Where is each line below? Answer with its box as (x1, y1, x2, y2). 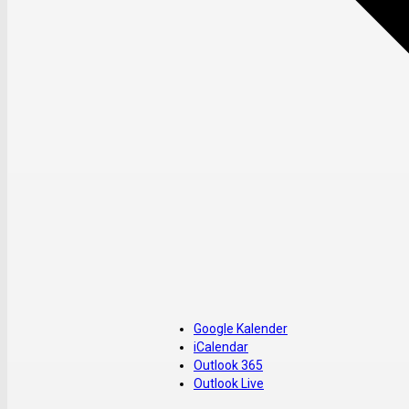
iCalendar (194, 339, 248, 354)
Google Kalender (194, 320, 288, 336)
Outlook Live (194, 375, 264, 391)
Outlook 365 (194, 357, 263, 372)
